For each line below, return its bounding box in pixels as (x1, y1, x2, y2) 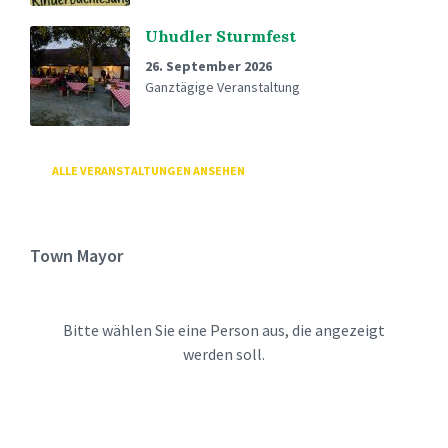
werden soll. (183, 344, 265, 364)
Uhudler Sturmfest (145, 26, 296, 46)
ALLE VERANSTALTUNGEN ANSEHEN (52, 163, 245, 178)
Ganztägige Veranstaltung (145, 78, 300, 96)
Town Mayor (30, 244, 123, 267)
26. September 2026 (145, 57, 272, 75)
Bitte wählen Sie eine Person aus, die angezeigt (63, 320, 385, 340)
